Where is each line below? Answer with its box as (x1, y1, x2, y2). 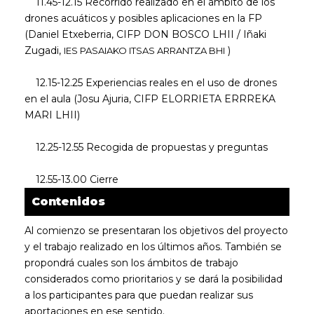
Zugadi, (25, 44, 64, 57)
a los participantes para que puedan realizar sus (25, 289, 253, 301)
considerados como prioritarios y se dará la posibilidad (25, 273, 282, 285)
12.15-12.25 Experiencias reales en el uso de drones (25, 76, 277, 89)
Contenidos (32, 195, 105, 208)
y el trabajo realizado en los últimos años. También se (25, 240, 282, 253)
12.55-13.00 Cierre (25, 173, 118, 186)
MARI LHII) (25, 109, 80, 121)
